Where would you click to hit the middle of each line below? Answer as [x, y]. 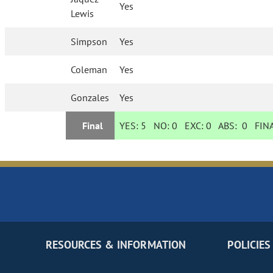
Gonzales [90, 98]
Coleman [89, 70]
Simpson [89, 42]
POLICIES [249, 245]
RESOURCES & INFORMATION [116, 245]
